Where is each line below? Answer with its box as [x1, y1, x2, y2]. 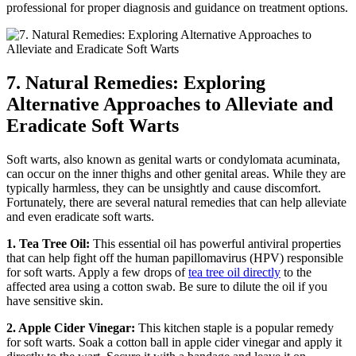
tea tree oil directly [188, 265, 281, 279]
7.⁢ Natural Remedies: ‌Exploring [6, 72, 265, 93]
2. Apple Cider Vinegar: [6, 320, 135, 335]
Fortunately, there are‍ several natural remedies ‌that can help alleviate [6, 195, 346, 209]
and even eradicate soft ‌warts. [6, 209, 154, 223]
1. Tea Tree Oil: [6, 236, 90, 250]
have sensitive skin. [6, 293, 103, 308]
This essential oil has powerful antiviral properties [90, 236, 341, 250]
